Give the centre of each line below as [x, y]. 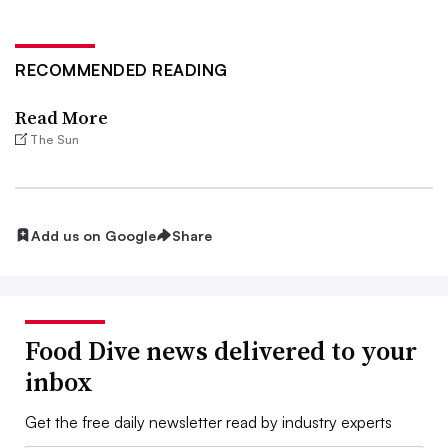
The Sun [55, 139]
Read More [61, 117]
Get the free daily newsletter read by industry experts [208, 422]
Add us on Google [93, 235]
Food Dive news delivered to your [221, 351]
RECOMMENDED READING [121, 69]
